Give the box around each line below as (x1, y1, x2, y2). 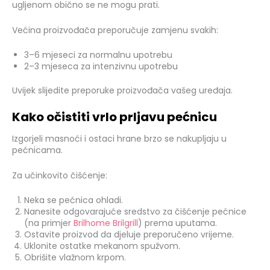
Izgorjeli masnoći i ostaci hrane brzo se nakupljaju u (12, 133, 227, 145)
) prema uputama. (138, 217, 217, 230)
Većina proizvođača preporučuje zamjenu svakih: (12, 24, 218, 36)
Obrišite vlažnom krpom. (24, 251, 126, 264)
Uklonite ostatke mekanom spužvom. (24, 240, 180, 253)
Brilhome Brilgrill (74, 217, 138, 230)
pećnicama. (12, 144, 63, 157)
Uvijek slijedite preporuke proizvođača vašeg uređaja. (12, 84, 233, 97)
